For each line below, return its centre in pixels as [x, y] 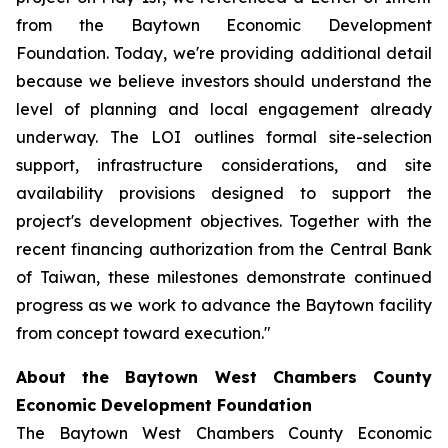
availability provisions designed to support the [224, 193]
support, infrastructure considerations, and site [224, 165]
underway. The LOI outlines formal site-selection [224, 137]
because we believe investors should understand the [224, 81]
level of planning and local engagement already [224, 109]
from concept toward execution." [143, 333]
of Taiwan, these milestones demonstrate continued [224, 277]
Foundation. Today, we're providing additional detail [224, 53]
